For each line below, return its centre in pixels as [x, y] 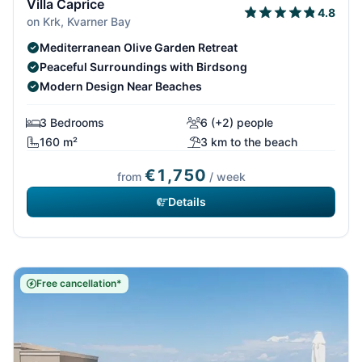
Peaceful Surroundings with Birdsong [143, 67]
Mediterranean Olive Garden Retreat [139, 48]
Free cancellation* [79, 284]
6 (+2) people [237, 123]
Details [187, 202]
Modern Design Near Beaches [121, 86]
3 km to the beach [249, 142]
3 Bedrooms [72, 123]
